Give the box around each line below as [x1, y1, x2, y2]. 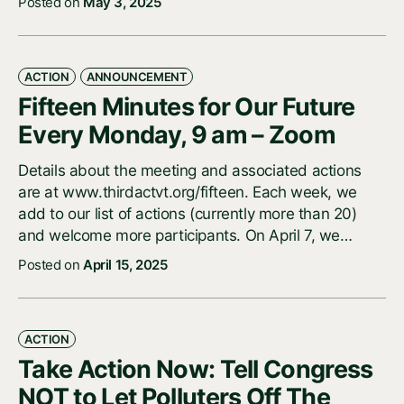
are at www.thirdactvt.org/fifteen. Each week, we [18, 183, 357, 202]
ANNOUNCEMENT [87, 69, 188, 85]
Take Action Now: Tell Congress [18, 354, 373, 385]
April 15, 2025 [83, 256, 168, 274]
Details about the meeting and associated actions [18, 161, 362, 180]
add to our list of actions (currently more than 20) [18, 205, 357, 224]
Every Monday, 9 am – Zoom [18, 120, 336, 151]
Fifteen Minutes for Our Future [18, 92, 355, 123]
